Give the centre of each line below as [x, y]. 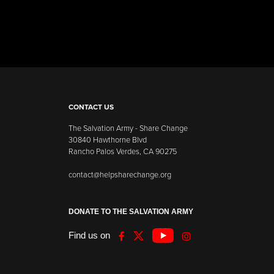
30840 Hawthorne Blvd [108, 140]
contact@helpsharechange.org [120, 175]
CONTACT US [91, 107]
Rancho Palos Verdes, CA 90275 [123, 151]
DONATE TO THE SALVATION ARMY [131, 212]
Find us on [89, 235]
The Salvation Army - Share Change [128, 128]
